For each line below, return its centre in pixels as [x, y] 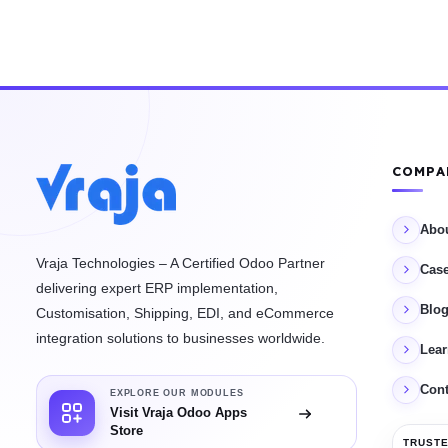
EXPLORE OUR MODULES [177, 392]
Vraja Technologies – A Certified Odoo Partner [180, 262]
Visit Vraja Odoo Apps [178, 412]
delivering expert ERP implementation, [157, 287]
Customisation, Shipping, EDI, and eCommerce [185, 312]
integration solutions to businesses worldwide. [180, 337]
